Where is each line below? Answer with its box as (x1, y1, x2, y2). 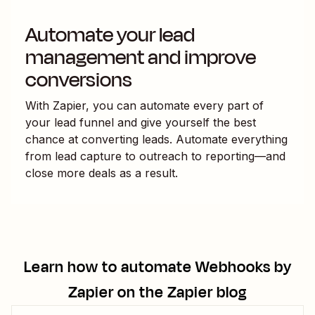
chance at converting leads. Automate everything (25, 131, 288, 146)
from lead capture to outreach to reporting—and (25, 148, 285, 163)
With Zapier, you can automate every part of (25, 98, 264, 112)
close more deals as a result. (25, 165, 178, 180)
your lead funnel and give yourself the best (25, 115, 256, 129)
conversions (25, 64, 132, 95)
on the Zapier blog (114, 281, 247, 304)
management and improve (25, 41, 256, 72)
